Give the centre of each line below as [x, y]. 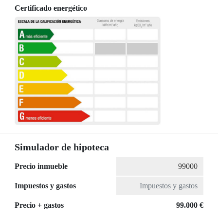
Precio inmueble [41, 166]
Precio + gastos [39, 205]
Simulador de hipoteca [62, 147]
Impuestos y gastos [45, 186]
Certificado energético [51, 8]
